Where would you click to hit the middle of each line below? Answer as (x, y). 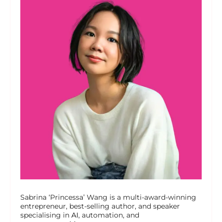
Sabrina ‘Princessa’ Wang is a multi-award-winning (108, 197)
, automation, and (109, 215)
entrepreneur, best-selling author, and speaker (100, 206)
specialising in (46, 215)
